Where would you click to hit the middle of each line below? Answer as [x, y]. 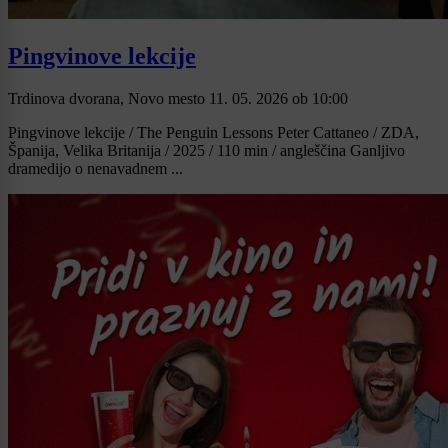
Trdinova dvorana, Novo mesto [108, 98]
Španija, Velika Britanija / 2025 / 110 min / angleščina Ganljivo [206, 150]
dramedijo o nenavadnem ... [95, 168]
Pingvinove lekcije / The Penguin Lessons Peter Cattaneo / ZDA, [213, 132]
